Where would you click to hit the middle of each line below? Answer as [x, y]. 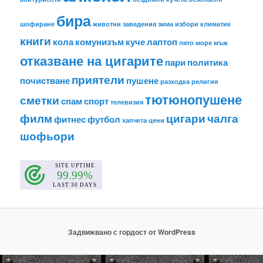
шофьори [48, 136]
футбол [104, 119]
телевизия [127, 102]
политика [208, 62]
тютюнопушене [194, 99]
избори [187, 23]
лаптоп [162, 41]
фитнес [70, 119]
